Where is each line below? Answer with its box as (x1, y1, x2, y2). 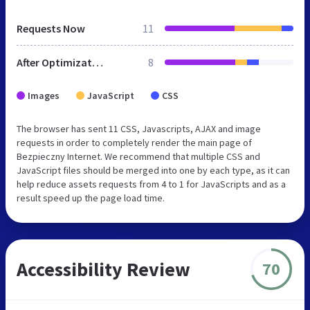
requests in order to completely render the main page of (17, 136, 252, 149)
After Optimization (92, 55, 103, 69)
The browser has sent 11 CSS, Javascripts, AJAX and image (17, 122, 261, 135)
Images (28, 89, 60, 102)
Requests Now (17, 21, 85, 35)
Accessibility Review (17, 256, 190, 282)
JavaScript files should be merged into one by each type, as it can (17, 163, 290, 176)
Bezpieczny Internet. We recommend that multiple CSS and (17, 149, 260, 163)
